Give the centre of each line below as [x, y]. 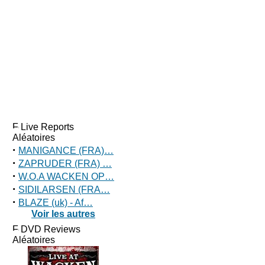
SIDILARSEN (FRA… [64, 190]
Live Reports [47, 127]
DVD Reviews [51, 229]
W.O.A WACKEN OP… [66, 177]
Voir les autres [63, 214]
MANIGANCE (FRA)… [66, 151]
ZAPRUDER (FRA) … [65, 164]
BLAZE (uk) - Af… [56, 203]
